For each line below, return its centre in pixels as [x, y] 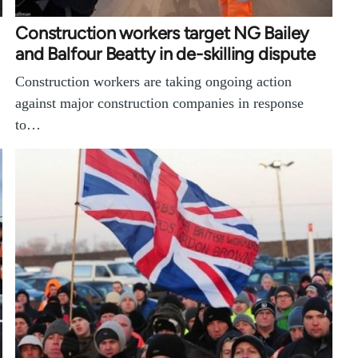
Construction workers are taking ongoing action [154, 82]
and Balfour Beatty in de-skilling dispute [165, 54]
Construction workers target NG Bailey [163, 34]
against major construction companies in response [160, 103]
